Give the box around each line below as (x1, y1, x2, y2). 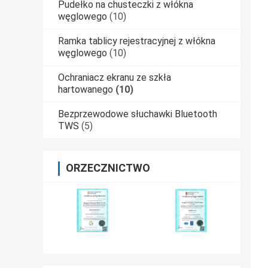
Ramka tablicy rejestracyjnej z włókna (58, 35, 215, 47)
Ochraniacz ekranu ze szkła (58, 72, 171, 84)
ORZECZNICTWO (66, 162, 150, 175)
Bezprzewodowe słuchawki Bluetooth (58, 108, 217, 120)
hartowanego (58, 84, 113, 96)
